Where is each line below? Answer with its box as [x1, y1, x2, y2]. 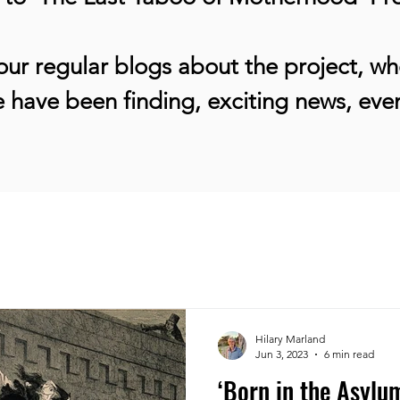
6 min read [324, 347, 374, 361]
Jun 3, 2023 [255, 347, 308, 361]
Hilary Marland [255, 332, 325, 346]
